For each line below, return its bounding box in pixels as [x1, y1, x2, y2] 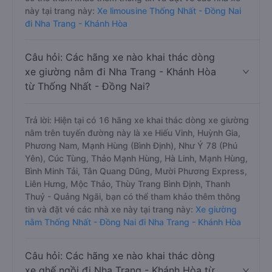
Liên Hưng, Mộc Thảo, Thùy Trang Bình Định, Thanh [25, 178, 230, 189]
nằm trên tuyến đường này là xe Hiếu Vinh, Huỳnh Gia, [25, 127, 240, 138]
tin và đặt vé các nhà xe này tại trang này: [25, 204, 193, 214]
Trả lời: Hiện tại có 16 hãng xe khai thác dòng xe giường [25, 115, 249, 125]
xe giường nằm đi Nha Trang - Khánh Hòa [25, 66, 216, 78]
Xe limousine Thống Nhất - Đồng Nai [95, 5, 241, 16]
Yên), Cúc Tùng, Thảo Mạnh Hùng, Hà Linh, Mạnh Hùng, [25, 153, 248, 163]
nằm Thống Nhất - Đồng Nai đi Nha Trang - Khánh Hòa [25, 217, 241, 227]
